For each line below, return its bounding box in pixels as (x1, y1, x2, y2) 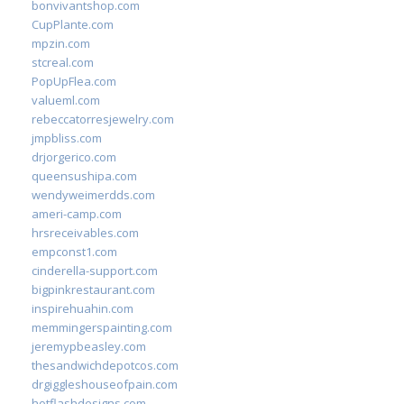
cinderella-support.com (32, 262, 158, 279)
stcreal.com (32, 54, 94, 70)
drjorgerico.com (32, 149, 116, 165)
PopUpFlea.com (32, 73, 116, 89)
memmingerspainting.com (32, 319, 172, 335)
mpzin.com (32, 35, 90, 51)
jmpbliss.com (32, 130, 102, 146)
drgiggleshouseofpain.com (32, 376, 178, 392)
